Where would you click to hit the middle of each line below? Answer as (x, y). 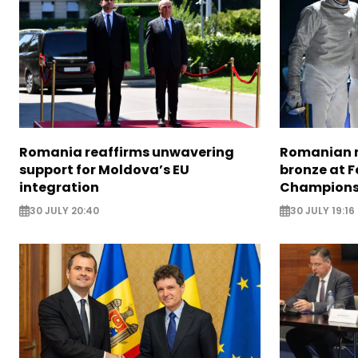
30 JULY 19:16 (322, 210)
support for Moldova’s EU (104, 169)
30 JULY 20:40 (64, 210)
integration (59, 187)
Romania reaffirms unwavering (127, 152)
